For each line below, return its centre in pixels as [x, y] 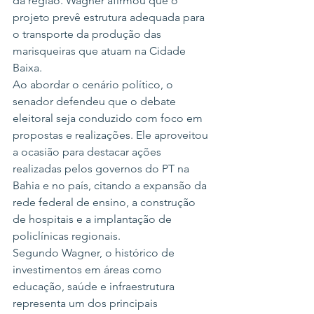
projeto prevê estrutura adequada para [110, 17]
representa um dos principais [87, 303]
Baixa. [27, 68]
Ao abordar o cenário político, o [94, 84]
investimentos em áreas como [89, 269]
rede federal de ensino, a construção [105, 202]
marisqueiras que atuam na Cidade [101, 51]
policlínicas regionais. [67, 236]
